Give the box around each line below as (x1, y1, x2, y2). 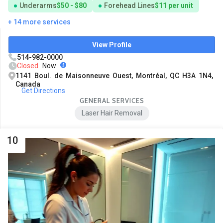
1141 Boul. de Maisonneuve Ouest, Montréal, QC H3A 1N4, (15, 71, 213, 80)
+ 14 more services (8, 17, 71, 26)
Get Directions (21, 86, 65, 95)
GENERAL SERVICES (79, 96, 144, 105)
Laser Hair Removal (81, 109, 142, 117)
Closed (17, 61, 38, 70)
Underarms (19, 1, 57, 9)
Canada (15, 80, 40, 88)
